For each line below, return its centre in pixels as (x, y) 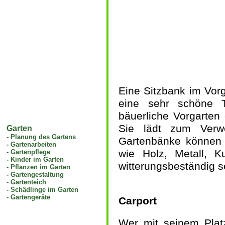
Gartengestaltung (37, 175)
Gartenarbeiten (34, 144)
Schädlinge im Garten (45, 190)
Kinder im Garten (37, 159)
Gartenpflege (31, 152)
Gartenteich (29, 182)
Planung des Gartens (43, 137)
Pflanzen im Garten (41, 167)
